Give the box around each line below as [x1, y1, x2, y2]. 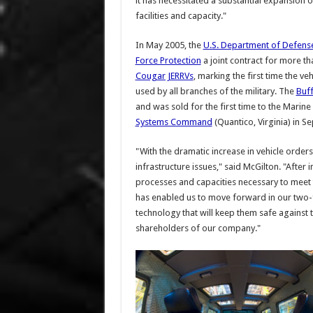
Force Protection [135, 55, 201, 66]
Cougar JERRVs [135, 71, 194, 81]
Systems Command [135, 117, 212, 127]
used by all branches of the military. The [135, 86, 296, 96]
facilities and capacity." [135, 10, 226, 21]
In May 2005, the [135, 40, 203, 50]
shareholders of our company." [135, 223, 261, 233]
